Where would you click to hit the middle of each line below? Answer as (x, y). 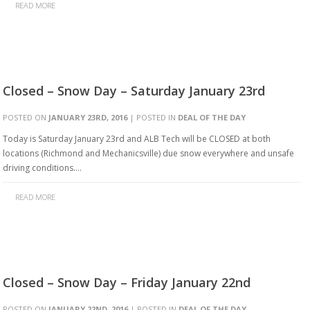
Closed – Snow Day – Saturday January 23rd (134, 91)
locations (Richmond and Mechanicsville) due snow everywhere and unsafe (148, 153)
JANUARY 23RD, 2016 (88, 117)
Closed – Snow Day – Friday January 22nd (127, 282)
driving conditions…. (42, 168)
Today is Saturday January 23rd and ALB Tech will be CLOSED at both (137, 139)
